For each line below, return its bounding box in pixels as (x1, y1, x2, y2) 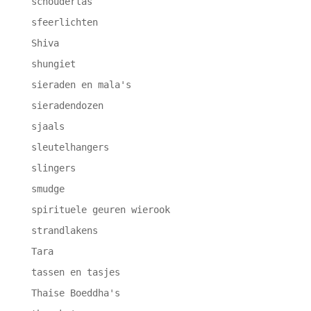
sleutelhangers (31, 142, 109, 153)
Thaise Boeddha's (31, 287, 120, 299)
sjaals (31, 121, 65, 133)
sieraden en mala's (31, 79, 131, 91)
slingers (31, 162, 76, 174)
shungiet (31, 58, 76, 70)
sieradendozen (31, 100, 103, 112)
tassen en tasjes (31, 267, 120, 278)
